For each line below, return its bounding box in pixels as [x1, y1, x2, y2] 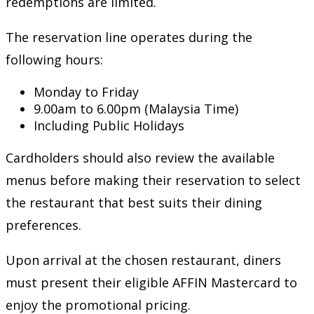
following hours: [6, 50, 103, 68]
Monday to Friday [34, 83, 139, 100]
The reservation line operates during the [6, 28, 252, 46]
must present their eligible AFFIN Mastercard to [6, 273, 297, 291]
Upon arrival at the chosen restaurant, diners [6, 251, 281, 268]
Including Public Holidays [34, 116, 184, 134]
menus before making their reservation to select [6, 171, 301, 189]
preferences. [6, 216, 81, 233]
